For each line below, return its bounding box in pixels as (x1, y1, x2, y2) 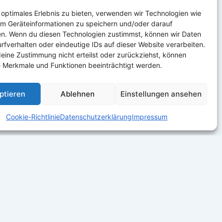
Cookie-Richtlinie (5, 112, 60, 121)
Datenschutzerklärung (59, 112, 132, 121)
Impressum (131, 112, 167, 121)
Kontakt (18, 171, 43, 179)
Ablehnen (60, 89, 95, 99)
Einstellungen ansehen (120, 89, 202, 99)
